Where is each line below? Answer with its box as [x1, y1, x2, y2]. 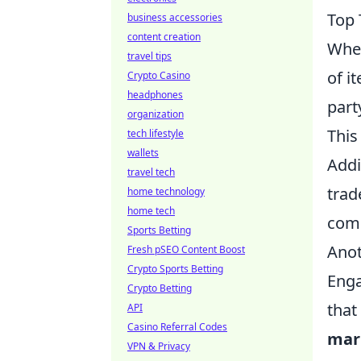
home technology [127, 185, 205, 198]
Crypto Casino [127, 68, 190, 82]
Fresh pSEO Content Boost [127, 243, 245, 256]
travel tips [127, 49, 172, 63]
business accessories [127, 10, 222, 24]
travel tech [127, 165, 175, 179]
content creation [127, 30, 201, 44]
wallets [127, 146, 159, 160]
